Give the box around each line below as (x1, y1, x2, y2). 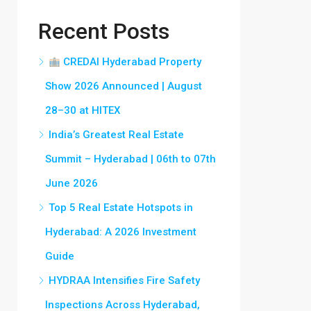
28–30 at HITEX (45, 104, 120, 117)
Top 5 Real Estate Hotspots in (49, 201, 193, 214)
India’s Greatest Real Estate (49, 128, 184, 141)
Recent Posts (38, 18, 169, 44)
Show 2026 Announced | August (45, 80, 202, 92)
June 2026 (45, 177, 98, 190)
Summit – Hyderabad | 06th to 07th (45, 153, 216, 165)
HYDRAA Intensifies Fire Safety (49, 274, 200, 287)
